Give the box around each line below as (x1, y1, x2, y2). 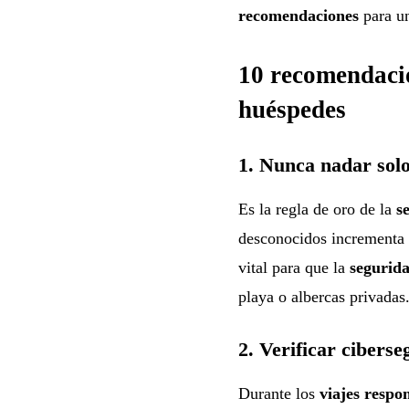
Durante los (237, 383, 320, 403)
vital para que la (237, 257, 350, 277)
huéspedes (237, 95, 346, 123)
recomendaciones (237, 5, 359, 25)
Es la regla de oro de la (237, 199, 396, 218)
